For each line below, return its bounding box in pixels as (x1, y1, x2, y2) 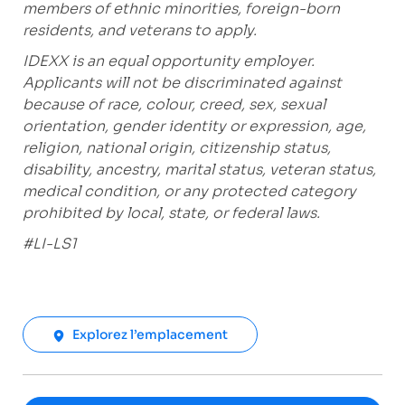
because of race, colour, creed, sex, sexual (22, 95, 325, 115)
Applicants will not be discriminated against (22, 73, 342, 93)
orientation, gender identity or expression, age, (22, 117, 366, 137)
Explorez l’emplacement (71, 326, 228, 344)
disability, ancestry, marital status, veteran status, (22, 160, 376, 180)
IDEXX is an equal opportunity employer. (22, 52, 315, 71)
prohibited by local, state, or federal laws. (22, 203, 320, 223)
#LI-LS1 (22, 234, 77, 254)
